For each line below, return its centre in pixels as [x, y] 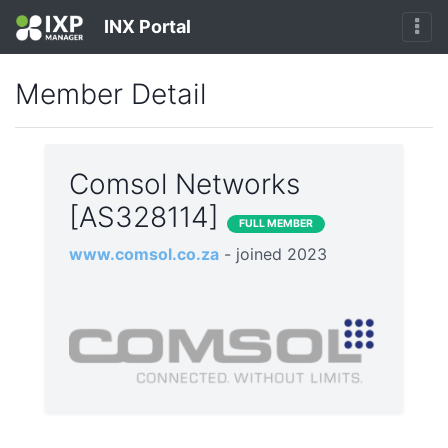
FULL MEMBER [276, 224]
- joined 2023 [275, 254]
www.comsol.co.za [144, 254]
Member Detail [110, 94]
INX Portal [145, 26]
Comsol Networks [184, 184]
